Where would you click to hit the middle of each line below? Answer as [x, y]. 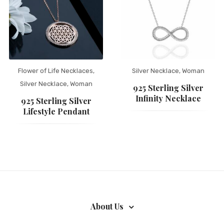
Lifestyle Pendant [56, 111]
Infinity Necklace [168, 98]
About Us [107, 206]
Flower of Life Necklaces [55, 71]
